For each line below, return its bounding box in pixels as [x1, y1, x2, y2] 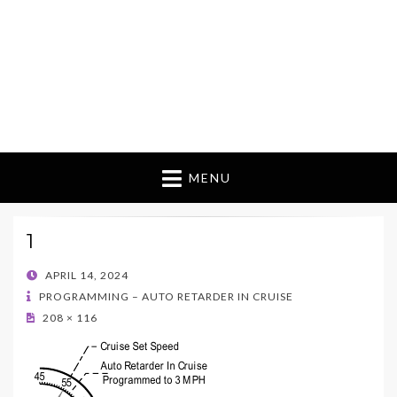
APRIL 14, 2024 [45, 269, 128, 283]
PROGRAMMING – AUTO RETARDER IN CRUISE [36, 290, 293, 304]
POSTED [26, 268, 71, 282]
